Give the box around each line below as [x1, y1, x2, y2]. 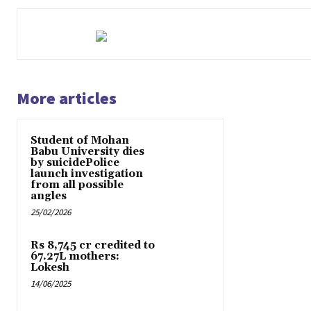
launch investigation [31, 167, 143, 181]
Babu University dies [31, 145, 144, 159]
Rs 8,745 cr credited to [31, 239, 155, 253]
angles [31, 190, 67, 203]
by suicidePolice [31, 156, 119, 170]
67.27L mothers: [31, 250, 119, 264]
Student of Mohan [31, 134, 129, 148]
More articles [17, 87, 117, 110]
